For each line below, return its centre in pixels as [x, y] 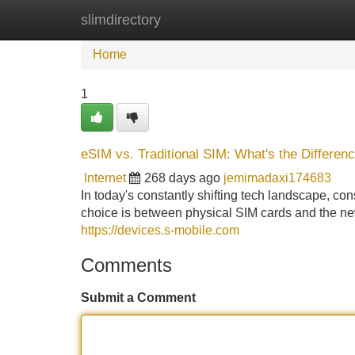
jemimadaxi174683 [277, 178]
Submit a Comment [138, 298]
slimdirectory [121, 20]
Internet [105, 178]
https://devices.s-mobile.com [160, 230]
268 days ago [182, 178]
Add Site [309, 19]
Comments [126, 265]
